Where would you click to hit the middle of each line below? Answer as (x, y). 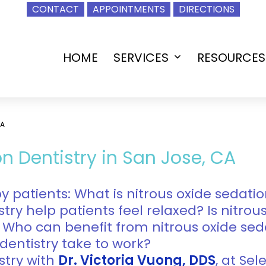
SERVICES (141, 57)
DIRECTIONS (206, 9)
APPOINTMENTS (129, 9)
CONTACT (55, 9)
